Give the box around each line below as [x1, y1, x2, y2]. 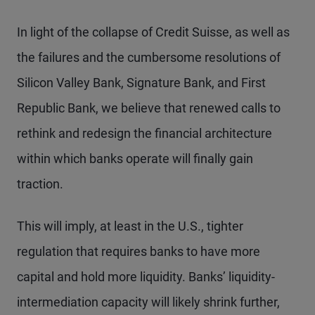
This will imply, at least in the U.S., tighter [17, 218, 243, 233]
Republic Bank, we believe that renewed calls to [17, 100, 281, 115]
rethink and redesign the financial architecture [17, 125, 272, 141]
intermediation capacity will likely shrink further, [17, 294, 280, 309]
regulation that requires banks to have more [17, 243, 260, 259]
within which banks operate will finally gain [17, 150, 253, 166]
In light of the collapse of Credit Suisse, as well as [17, 24, 290, 39]
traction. [17, 176, 63, 191]
